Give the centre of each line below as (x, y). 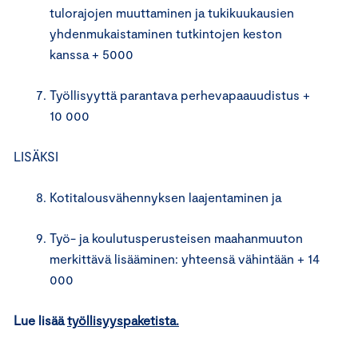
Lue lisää (40, 320)
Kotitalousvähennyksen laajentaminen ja (167, 197)
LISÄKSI (38, 156)
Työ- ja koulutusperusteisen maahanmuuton (176, 237)
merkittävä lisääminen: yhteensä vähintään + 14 (185, 258)
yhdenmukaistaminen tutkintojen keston (166, 33)
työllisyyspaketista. (123, 320)
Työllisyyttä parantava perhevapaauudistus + (180, 94)
